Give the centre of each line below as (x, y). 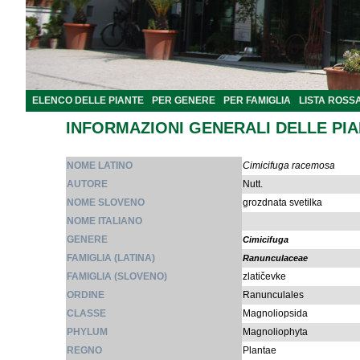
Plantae (260, 350)
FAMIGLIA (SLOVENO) (117, 276)
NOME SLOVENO (106, 202)
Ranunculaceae (275, 258)
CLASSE (86, 313)
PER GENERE (184, 100)
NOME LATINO (100, 166)
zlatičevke (264, 276)
